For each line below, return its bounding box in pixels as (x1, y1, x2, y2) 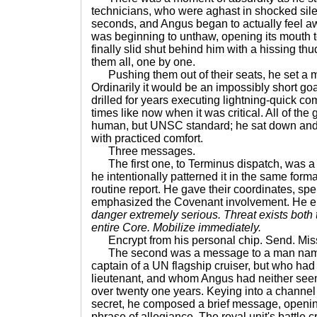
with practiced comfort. (91, 132, 203, 144)
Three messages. (91, 145, 195, 157)
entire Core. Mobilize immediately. (91, 221, 261, 234)
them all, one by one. (91, 56, 195, 68)
